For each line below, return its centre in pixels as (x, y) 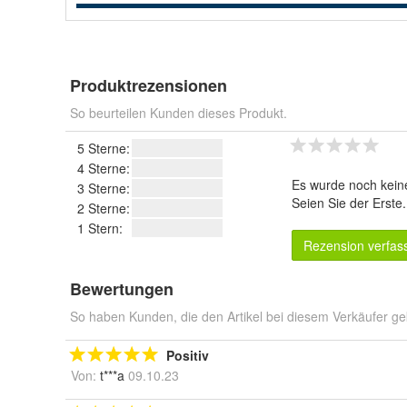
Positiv (188, 355)
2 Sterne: (104, 208)
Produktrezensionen (149, 85)
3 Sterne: (104, 188)
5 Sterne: (104, 148)
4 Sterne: (104, 168)
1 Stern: (100, 228)
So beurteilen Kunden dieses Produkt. (179, 113)
